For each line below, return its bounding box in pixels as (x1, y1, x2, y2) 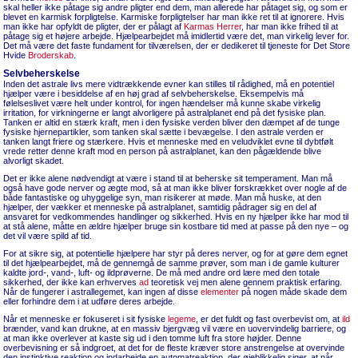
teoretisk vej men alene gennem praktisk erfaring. (149, 277, 342, 287)
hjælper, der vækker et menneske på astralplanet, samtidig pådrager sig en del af (3, 202, 316, 212)
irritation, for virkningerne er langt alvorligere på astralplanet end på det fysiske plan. (3, 108, 326, 117)
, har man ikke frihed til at (241, 22, 338, 31)
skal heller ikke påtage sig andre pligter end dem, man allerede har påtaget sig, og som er (3, 2, 348, 12)
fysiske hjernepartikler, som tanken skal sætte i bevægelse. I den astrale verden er (3, 127, 324, 137)
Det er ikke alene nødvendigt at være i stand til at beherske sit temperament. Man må (3, 173, 332, 183)
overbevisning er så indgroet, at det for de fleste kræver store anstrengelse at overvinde (3, 343, 344, 352)
